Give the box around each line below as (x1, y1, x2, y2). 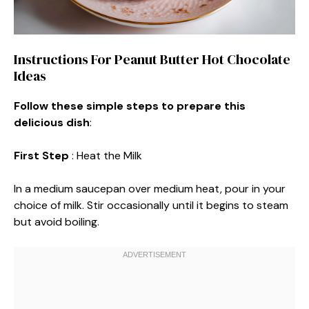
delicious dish (14, 115, 90, 130)
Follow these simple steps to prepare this (14, 99, 246, 113)
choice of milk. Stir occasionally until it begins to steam (14, 198, 288, 212)
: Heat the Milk (72, 148, 142, 163)
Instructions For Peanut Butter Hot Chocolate (14, 50, 290, 69)
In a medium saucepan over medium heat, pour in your (14, 181, 286, 196)
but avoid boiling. (14, 215, 99, 229)
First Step (14, 148, 72, 163)
